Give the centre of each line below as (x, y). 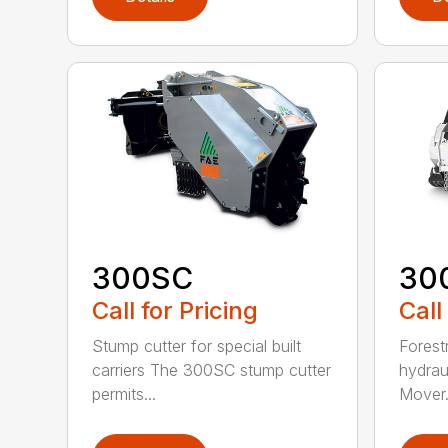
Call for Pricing (175, 311)
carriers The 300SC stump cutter (212, 370)
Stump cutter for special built (197, 346)
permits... (124, 394)
